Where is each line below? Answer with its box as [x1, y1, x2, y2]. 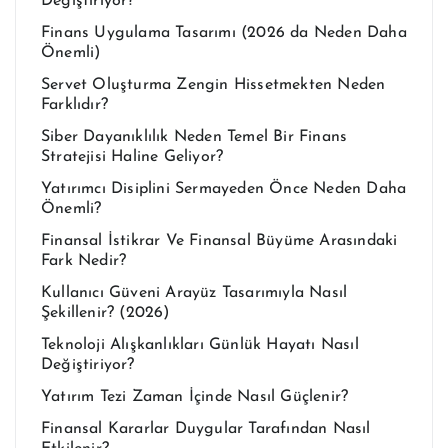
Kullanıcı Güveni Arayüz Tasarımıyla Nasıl [41, 284, 348, 301]
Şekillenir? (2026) [41, 304, 170, 321]
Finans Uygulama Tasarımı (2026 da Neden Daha [41, 24, 407, 41]
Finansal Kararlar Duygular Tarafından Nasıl [41, 420, 371, 437]
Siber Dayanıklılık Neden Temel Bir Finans [41, 128, 348, 145]
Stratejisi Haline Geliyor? [41, 148, 224, 165]
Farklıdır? [41, 96, 108, 113]
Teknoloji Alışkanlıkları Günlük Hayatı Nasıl [41, 336, 359, 353]
